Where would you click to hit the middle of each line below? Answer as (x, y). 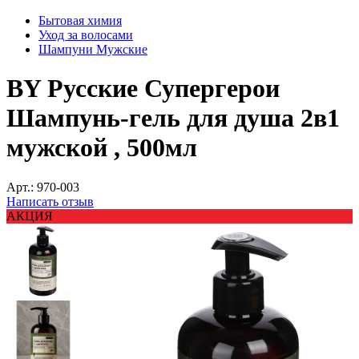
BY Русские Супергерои (143, 89)
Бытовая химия (80, 20)
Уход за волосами (86, 35)
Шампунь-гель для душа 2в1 (173, 118)
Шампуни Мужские (93, 49)
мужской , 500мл (102, 148)
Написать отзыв (50, 201)
